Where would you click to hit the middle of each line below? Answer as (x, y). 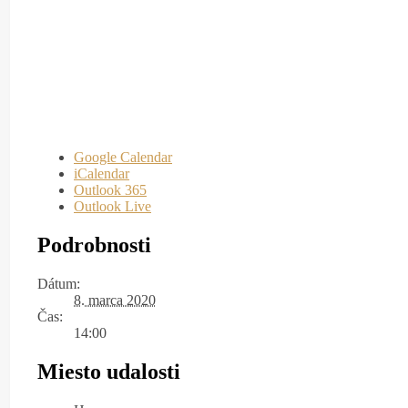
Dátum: (59, 283)
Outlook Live (112, 206)
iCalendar (102, 173)
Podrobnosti (94, 245)
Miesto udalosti (109, 371)
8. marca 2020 (115, 300)
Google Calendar (123, 157)
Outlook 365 (110, 189)
